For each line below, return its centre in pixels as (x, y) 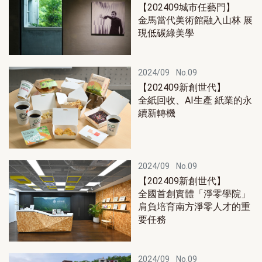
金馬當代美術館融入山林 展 (195, 20)
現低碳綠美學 (166, 33)
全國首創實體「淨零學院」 (194, 194)
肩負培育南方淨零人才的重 (194, 206)
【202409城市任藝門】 (187, 7)
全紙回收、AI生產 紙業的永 (195, 101)
